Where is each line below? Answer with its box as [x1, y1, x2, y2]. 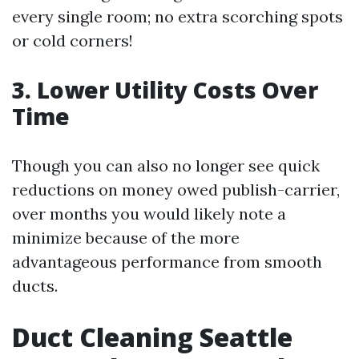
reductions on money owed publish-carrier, [12, 179, 340, 200]
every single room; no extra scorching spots [12, 6, 343, 27]
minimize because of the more [12, 228, 240, 248]
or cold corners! [12, 30, 133, 51]
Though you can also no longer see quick [12, 155, 320, 176]
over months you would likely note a [12, 204, 286, 224]
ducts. [12, 276, 58, 296]
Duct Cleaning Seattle [12, 320, 292, 355]
